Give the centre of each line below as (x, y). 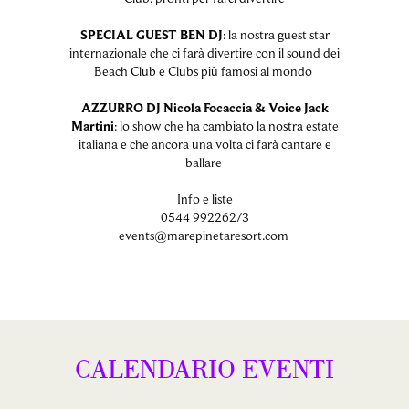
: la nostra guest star (276, 34)
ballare (204, 162)
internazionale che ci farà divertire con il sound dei (204, 52)
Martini (92, 126)
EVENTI (288, 369)
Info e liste (204, 199)
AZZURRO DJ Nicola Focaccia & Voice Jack (204, 107)
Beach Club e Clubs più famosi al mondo (204, 71)
